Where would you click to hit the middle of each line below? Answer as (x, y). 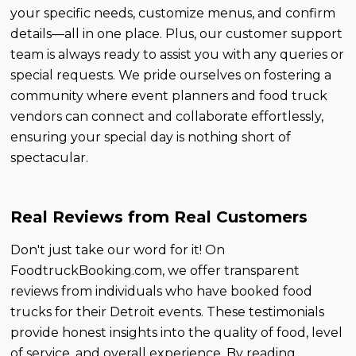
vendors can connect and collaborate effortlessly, (167, 116)
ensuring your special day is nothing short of (151, 137)
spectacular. (50, 157)
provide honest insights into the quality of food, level (177, 332)
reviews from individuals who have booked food (162, 291)
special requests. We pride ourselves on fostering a (171, 75)
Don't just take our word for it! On (118, 250)
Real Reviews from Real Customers (159, 217)
